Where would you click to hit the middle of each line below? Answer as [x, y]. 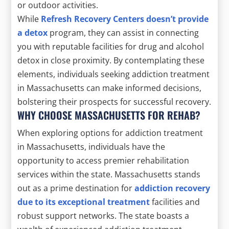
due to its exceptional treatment [84, 202]
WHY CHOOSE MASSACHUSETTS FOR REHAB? [109, 115]
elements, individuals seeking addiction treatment [114, 74]
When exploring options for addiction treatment [110, 133]
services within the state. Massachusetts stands [109, 174]
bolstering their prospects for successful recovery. [114, 101]
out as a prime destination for [76, 188]
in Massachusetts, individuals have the [91, 146]
